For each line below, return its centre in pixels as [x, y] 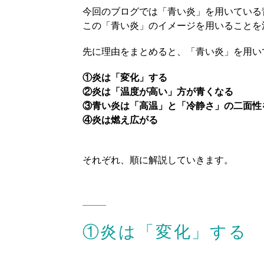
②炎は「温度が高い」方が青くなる [158, 91]
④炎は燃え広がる [120, 120]
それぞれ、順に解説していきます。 [158, 160]
